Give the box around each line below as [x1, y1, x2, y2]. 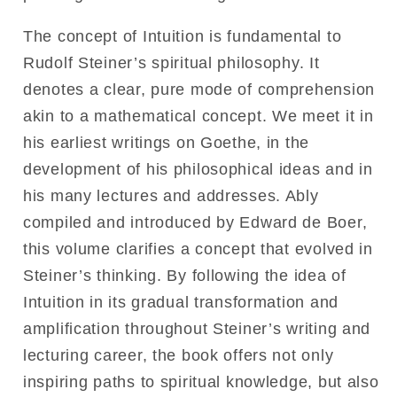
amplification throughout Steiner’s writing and [23, 319, 371, 338]
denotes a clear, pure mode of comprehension [23, 80, 375, 98]
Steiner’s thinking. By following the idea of [23, 266, 346, 284]
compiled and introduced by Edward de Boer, [23, 213, 368, 231]
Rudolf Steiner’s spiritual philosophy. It [23, 53, 320, 72]
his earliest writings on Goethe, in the [23, 133, 310, 152]
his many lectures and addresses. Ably [23, 186, 319, 205]
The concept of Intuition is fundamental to [23, 27, 342, 45]
